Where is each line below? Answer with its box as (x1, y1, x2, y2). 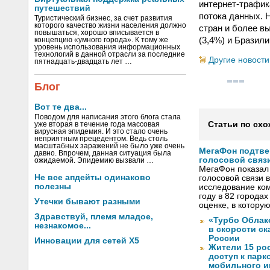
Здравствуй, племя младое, (34, 212, 153, 221)
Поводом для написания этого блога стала (34, 113, 181, 121)
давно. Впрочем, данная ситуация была (34, 149, 171, 157)
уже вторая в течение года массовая (34, 121, 160, 128)
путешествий (34, 4, 90, 13)
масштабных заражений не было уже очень (34, 142, 184, 149)
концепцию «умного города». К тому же (34, 36, 168, 43)
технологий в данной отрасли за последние (34, 51, 185, 58)
